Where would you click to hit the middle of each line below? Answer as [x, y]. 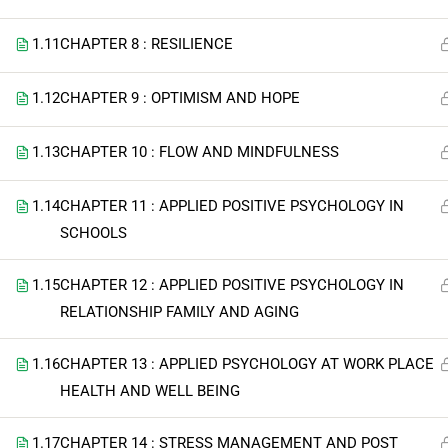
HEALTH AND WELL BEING [150, 391]
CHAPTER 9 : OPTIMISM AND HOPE [180, 98]
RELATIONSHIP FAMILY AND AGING [179, 312]
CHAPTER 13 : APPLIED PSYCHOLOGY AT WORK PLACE [247, 364]
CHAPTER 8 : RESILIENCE [146, 44]
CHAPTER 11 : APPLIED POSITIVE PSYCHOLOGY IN [232, 206]
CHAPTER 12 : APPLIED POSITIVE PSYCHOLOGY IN [232, 285]
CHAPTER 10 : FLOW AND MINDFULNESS [199, 152]
